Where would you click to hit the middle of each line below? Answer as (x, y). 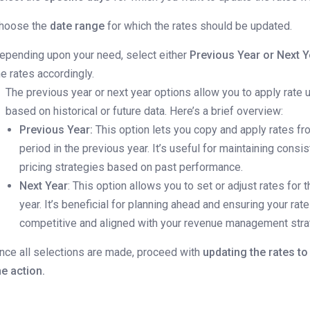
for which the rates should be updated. (200, 26)
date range (79, 26)
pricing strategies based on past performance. (131, 167)
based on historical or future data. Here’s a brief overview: (145, 111)
